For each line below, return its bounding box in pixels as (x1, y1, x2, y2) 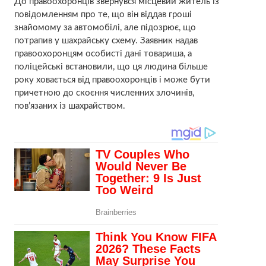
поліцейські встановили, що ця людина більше (14, 62, 208, 72)
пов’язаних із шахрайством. (14, 102, 125, 111)
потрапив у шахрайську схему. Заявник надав (14, 36, 198, 46)
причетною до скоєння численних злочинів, (14, 88, 194, 98)
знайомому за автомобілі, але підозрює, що (14, 23, 196, 33)
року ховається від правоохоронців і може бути (14, 75, 210, 85)
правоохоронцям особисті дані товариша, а (14, 49, 192, 59)
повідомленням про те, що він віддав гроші (14, 10, 192, 20)
